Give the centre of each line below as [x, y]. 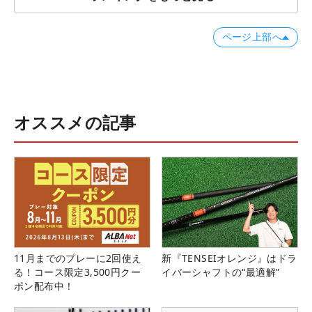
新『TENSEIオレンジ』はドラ [229, 258]
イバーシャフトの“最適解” [221, 272]
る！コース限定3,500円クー [77, 272]
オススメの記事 [75, 123]
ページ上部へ [252, 37]
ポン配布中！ [44, 286]
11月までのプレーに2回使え [78, 258]
